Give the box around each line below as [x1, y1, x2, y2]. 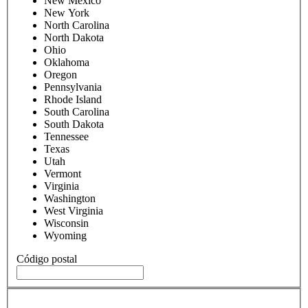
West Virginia [44, 204, 103, 217]
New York [44, 6, 89, 19]
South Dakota [44, 118, 104, 130]
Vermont [44, 167, 81, 179]
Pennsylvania [44, 80, 102, 93]
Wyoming [44, 229, 87, 241]
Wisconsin [44, 217, 89, 229]
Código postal [16, 252, 77, 265]
